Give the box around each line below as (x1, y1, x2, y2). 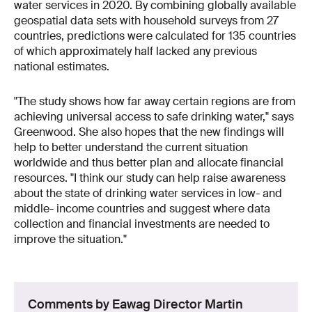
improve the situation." (14, 232, 132, 247)
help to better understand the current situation (14, 140, 248, 155)
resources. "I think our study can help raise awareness (14, 171, 286, 186)
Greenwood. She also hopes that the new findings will (14, 125, 284, 140)
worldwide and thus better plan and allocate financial (14, 155, 283, 171)
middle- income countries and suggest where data (14, 201, 270, 217)
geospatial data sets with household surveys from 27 (14, 13, 279, 29)
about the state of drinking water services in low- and (14, 186, 282, 201)
